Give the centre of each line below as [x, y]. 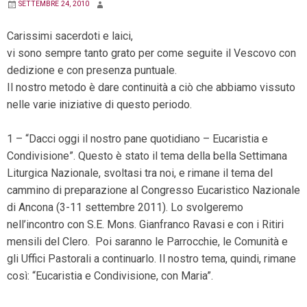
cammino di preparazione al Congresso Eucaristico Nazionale [153, 191]
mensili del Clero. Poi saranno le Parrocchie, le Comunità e [147, 242]
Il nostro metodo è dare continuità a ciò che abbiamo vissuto [151, 88]
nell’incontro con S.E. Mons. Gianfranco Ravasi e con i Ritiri [145, 225]
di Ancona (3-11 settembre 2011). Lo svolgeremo [125, 208]
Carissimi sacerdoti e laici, [70, 36]
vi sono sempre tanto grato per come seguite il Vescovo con [151, 53]
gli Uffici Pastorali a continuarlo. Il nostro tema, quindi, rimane [151, 259]
